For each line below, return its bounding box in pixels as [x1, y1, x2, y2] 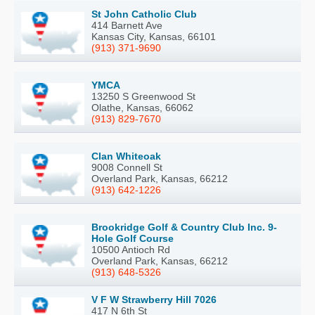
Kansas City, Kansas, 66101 [91, 30, 216, 42]
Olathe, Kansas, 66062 [91, 101, 193, 113]
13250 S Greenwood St [91, 90, 195, 102]
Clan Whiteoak [91, 150, 161, 162]
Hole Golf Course [91, 232, 174, 244]
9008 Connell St [91, 161, 162, 173]
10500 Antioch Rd [91, 243, 170, 255]
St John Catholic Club [91, 8, 197, 20]
